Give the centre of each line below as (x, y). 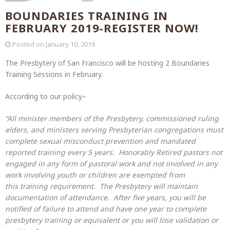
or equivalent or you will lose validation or (145, 220)
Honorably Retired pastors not (170, 152)
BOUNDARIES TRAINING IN (87, 16)
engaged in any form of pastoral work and (78, 164)
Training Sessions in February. (54, 74)
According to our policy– (46, 97)
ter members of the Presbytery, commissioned (116, 119)
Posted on (29, 44)
